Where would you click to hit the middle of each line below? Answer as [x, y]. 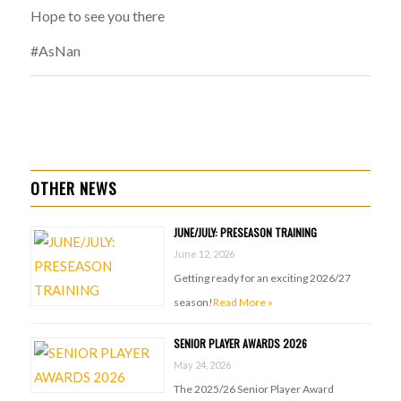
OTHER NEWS [73, 188]
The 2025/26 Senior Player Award [253, 388]
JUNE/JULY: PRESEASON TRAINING [245, 232]
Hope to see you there [97, 15]
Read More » [243, 302]
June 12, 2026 [204, 253]
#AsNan [55, 51]
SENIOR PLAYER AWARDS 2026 [240, 343]
